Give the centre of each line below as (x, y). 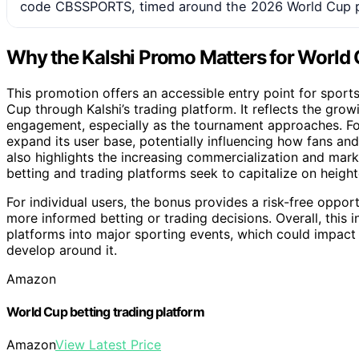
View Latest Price (108, 345)
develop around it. (62, 250)
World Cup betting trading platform (105, 312)
